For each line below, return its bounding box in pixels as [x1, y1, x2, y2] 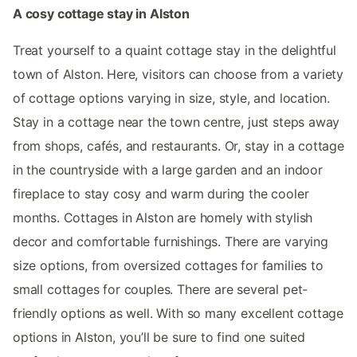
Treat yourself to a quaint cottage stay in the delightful [13, 41, 336, 58]
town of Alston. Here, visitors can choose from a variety [13, 65, 344, 82]
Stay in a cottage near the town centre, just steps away [13, 113, 340, 130]
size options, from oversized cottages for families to [13, 257, 324, 273]
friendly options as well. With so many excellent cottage [13, 304, 344, 321]
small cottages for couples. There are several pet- [13, 280, 308, 297]
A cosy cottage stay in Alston [13, 5, 190, 22]
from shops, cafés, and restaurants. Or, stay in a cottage [13, 137, 344, 154]
